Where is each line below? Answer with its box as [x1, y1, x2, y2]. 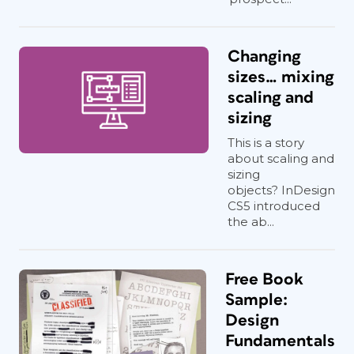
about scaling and [228, 151, 334, 166]
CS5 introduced [228, 198, 320, 213]
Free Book [225, 271, 303, 288]
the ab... [228, 214, 274, 229]
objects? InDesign [228, 183, 335, 198]
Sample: [225, 292, 288, 308]
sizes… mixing [228, 69, 334, 85]
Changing [228, 48, 301, 65]
